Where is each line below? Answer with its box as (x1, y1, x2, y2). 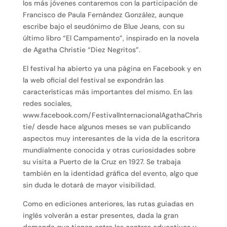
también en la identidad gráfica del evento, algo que (22, 169, 198, 178)
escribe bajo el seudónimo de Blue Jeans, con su (22, 22, 184, 31)
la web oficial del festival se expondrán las (22, 75, 164, 85)
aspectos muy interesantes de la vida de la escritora (22, 134, 200, 143)
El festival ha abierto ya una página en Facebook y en (22, 64, 201, 73)
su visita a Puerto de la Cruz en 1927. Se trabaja (22, 157, 181, 167)
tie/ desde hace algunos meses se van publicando (22, 122, 191, 132)
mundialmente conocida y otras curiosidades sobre (22, 145, 196, 155)
